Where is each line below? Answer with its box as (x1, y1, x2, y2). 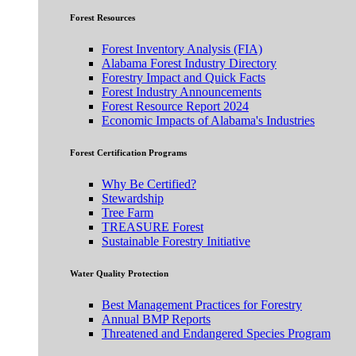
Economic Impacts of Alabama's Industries (102, 113, 315, 127)
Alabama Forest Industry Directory (102, 56, 277, 70)
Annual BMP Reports (102, 311, 211, 326)
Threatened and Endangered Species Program (102, 326, 331, 340)
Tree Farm (102, 205, 153, 219)
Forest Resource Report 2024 (102, 99, 249, 113)
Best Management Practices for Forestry (102, 297, 302, 311)
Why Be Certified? (102, 176, 196, 191)
